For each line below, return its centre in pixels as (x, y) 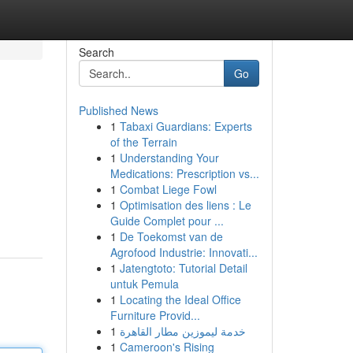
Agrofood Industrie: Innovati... (184, 252)
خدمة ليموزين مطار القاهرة (182, 331)
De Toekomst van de (171, 236)
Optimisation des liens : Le (185, 205)
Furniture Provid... (155, 315)
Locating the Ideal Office (180, 299)
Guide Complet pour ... (167, 221)
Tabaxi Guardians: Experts (186, 126)
